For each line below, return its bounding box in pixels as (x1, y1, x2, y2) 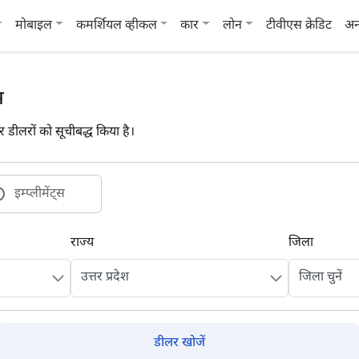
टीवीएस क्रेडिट (265, 17, 332, 34)
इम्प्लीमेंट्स (14, 186, 65, 203)
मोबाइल (15, 17, 53, 34)
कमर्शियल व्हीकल (75, 17, 157, 34)
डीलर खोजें (154, 335, 205, 352)
